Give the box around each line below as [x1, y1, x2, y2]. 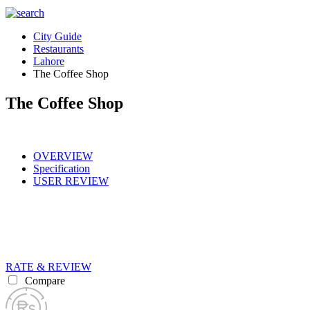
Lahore [33, 55, 64, 67]
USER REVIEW [33, 174, 109, 187]
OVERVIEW [33, 149, 93, 162]
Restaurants [33, 43, 84, 55]
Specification [33, 162, 90, 174]
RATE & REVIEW [6, 260, 91, 273]
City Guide [33, 30, 82, 42]
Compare [22, 274, 65, 286]
